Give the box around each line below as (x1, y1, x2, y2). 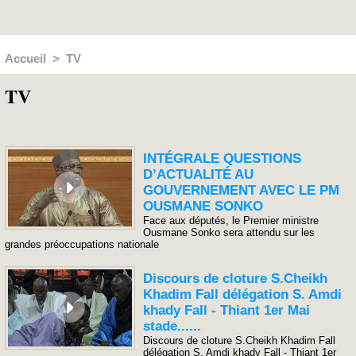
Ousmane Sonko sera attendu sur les (143, 226, 315, 238)
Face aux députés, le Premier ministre (143, 215, 319, 226)
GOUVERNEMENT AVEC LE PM (143, 183, 340, 198)
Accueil (5, 52, 46, 65)
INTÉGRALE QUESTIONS (143, 151, 302, 166)
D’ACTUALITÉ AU (143, 167, 254, 182)
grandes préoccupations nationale (5, 238, 159, 250)
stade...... (143, 319, 202, 334)
